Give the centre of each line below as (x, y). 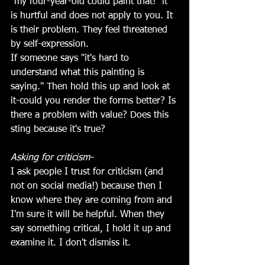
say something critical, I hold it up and (92, 229)
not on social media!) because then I (88, 186)
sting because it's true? (58, 129)
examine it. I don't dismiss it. (72, 243)
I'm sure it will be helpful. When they (89, 214)
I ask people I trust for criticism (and (88, 172)
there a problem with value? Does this (91, 115)
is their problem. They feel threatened (91, 30)
